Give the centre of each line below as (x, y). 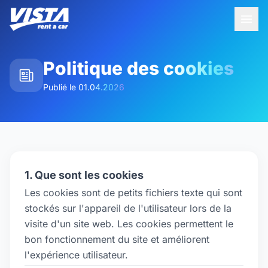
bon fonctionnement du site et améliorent (117, 239)
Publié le (61, 87)
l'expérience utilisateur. (76, 255)
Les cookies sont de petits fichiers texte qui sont (133, 193)
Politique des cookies (138, 68)
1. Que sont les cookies (84, 175)
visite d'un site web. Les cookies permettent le (129, 224)
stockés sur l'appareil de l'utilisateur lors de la (128, 208)
